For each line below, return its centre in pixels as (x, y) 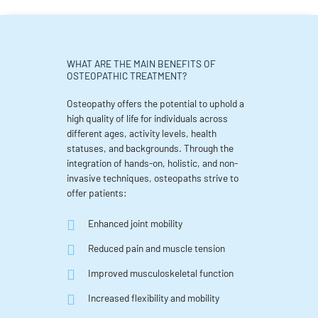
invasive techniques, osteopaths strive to (153, 178)
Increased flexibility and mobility (154, 297)
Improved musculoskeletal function (161, 273)
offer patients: (97, 193)
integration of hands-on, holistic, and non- (152, 163)
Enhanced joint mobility (135, 223)
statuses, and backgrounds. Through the (150, 148)
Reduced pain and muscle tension (157, 248)
